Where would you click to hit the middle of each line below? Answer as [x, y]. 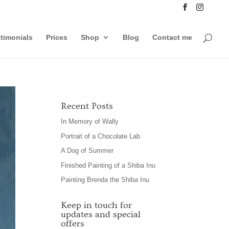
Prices [57, 37]
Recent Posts [87, 106]
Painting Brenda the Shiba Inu [105, 180]
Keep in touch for [97, 205]
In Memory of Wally [90, 121]
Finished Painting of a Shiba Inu [108, 165]
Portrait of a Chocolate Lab [101, 136]
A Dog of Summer [87, 151]
